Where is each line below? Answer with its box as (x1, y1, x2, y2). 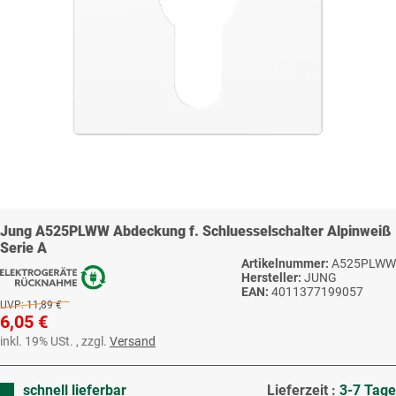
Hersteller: (241, 270, 301, 286)
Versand (110, 334, 156, 349)
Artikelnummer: (241, 256, 331, 271)
